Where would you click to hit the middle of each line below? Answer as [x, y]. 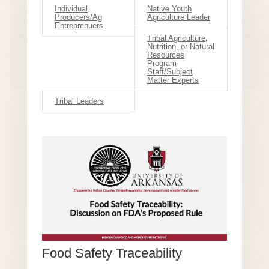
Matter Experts [173, 80]
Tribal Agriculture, [177, 38]
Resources [166, 55]
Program [162, 64]
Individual [71, 9]
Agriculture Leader [179, 17]
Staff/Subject [170, 72]
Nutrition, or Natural [181, 47]
